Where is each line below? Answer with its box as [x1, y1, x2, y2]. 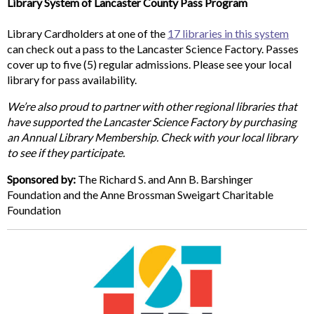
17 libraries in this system [168, 26, 289, 40]
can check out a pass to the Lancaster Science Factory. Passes [7, 41, 299, 55]
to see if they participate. [7, 145, 127, 159]
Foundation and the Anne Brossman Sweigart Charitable [7, 187, 273, 201]
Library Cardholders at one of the [7, 26, 168, 40]
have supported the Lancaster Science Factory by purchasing [7, 114, 296, 128]
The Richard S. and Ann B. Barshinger [76, 172, 253, 186]
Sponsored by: [7, 172, 76, 186]
